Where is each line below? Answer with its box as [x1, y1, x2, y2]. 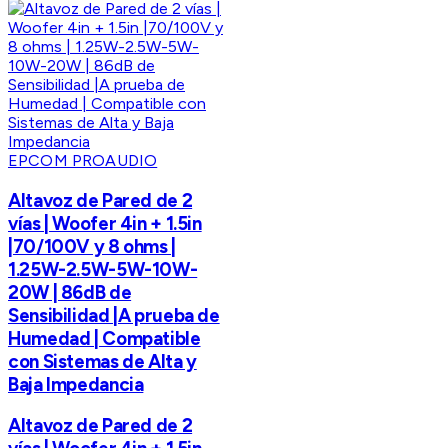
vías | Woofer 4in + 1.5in [8, 211, 202, 235]
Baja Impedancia [8, 372, 144, 396]
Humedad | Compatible [8, 326, 201, 350]
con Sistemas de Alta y [8, 349, 197, 373]
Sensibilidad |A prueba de [8, 303, 220, 327]
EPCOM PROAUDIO [8, 151, 158, 171]
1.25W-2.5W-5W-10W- [8, 257, 198, 281]
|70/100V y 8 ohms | [8, 234, 176, 258]
